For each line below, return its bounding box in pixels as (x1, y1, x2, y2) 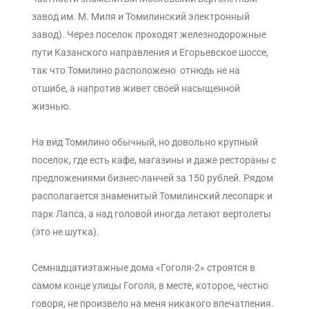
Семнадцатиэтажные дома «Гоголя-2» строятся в (32, 261, 255, 273)
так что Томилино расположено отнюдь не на (32, 64, 240, 76)
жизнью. (32, 100, 71, 112)
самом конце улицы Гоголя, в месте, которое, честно (32, 279, 268, 291)
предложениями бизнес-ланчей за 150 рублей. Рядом (32, 172, 273, 183)
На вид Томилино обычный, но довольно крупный (32, 136, 258, 148)
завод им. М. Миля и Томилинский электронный (32, 10, 250, 22)
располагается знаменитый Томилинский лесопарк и (32, 190, 272, 201)
